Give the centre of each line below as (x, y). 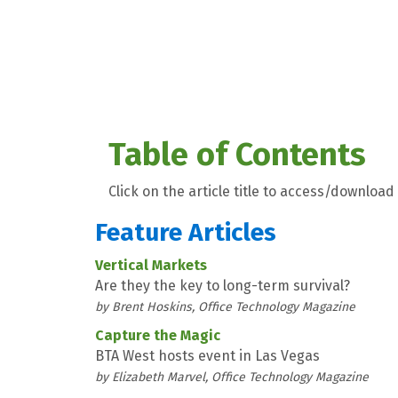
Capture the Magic (158, 335)
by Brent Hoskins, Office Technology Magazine (225, 306)
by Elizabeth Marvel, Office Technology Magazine (232, 377)
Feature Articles (186, 232)
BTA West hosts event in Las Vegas (207, 355)
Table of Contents (237, 154)
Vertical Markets (151, 265)
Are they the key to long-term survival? (223, 285)
